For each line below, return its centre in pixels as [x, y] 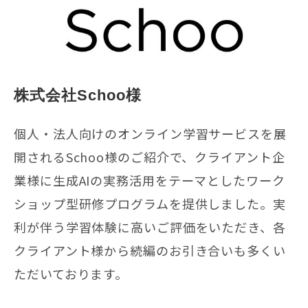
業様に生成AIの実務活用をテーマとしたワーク [150, 180]
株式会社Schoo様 [78, 95]
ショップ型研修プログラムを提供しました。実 [150, 203]
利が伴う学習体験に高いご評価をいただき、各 [150, 227]
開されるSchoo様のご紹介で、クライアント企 [150, 156]
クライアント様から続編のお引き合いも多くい [150, 250]
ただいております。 [71, 273]
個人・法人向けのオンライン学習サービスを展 [150, 133]
